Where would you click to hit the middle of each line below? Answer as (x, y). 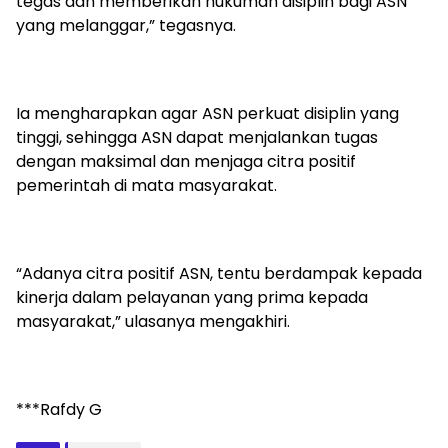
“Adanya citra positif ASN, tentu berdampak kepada (219, 274)
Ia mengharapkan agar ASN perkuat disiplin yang (207, 114)
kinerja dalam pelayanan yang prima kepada (192, 298)
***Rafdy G (59, 410)
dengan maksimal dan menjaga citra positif (186, 162)
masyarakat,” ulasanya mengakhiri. (153, 322)
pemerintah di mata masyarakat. (146, 186)
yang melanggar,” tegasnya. (126, 26)
